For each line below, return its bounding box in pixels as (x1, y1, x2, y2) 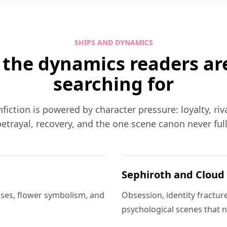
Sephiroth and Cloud (122, 168, 224, 181)
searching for (53, 71, 174, 96)
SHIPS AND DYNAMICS (74, 37, 153, 47)
